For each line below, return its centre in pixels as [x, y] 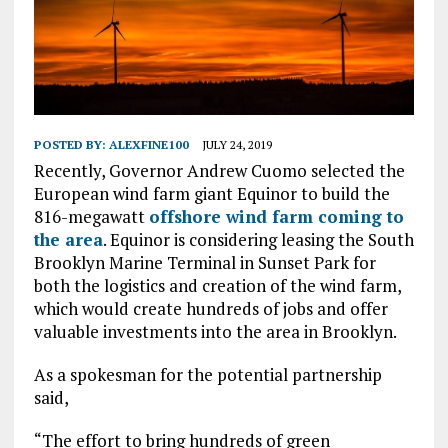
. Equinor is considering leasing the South [258, 240]
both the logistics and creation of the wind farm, [217, 286]
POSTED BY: [71, 145]
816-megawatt [91, 217]
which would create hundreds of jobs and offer [210, 309]
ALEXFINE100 [148, 145]
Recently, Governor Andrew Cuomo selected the [219, 171]
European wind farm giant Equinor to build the [211, 194]
